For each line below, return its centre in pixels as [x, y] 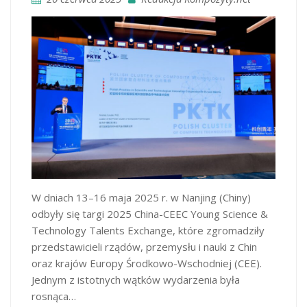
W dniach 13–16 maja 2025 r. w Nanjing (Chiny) [141, 197]
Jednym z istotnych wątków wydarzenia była [136, 279]
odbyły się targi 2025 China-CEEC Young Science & [150, 213]
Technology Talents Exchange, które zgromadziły [148, 230]
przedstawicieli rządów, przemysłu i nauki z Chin [144, 246]
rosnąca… [54, 296]
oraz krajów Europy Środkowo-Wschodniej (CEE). [147, 263]
